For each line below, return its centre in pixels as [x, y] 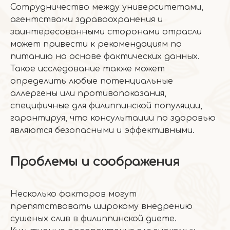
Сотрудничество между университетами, [107, 7]
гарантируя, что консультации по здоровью [113, 118]
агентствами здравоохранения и [87, 20]
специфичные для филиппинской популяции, [106, 106]
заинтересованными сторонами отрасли [106, 32]
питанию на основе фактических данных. [105, 56]
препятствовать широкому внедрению [101, 206]
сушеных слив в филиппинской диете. [93, 219]
